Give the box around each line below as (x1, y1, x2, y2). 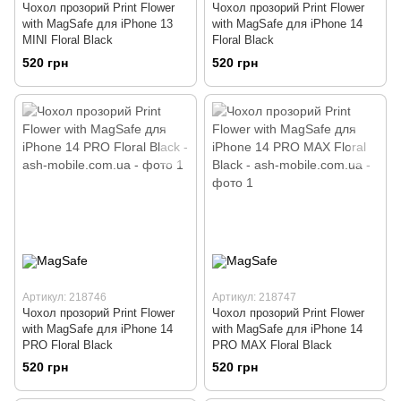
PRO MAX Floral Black (212, 337, 332, 352)
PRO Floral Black (22, 337, 113, 352)
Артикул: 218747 (212, 290, 296, 303)
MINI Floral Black (22, 32, 113, 47)
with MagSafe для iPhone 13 (22, 16, 173, 30)
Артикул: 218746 (22, 290, 107, 303)
